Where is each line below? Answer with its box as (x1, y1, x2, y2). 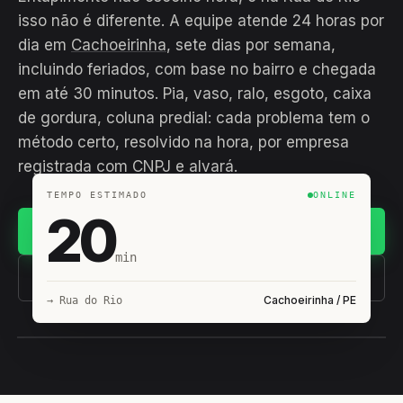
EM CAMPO (302, 361, 360, 371)
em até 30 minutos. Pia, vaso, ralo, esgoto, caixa (18, 85, 372, 103)
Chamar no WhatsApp (129, 222, 276, 239)
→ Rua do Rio (47, 294, 122, 307)
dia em (18, 36, 71, 54)
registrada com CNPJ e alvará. (18, 157, 237, 175)
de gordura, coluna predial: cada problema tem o (18, 109, 370, 127)
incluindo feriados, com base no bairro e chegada (18, 60, 376, 78)
